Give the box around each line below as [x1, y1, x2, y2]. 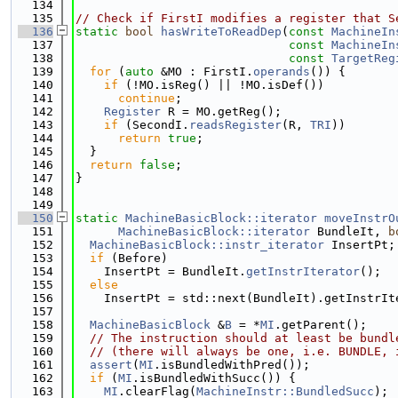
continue [118, 92, 175, 105]
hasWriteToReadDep [161, 25, 282, 38]
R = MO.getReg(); [161, 105, 282, 118]
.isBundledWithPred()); [154, 358, 310, 371]
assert [90, 358, 132, 371]
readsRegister [189, 118, 282, 131]
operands [253, 65, 310, 78]
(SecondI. [118, 118, 189, 131]
